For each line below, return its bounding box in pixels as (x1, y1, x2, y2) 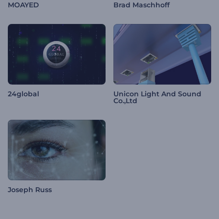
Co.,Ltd (113, 96, 137, 106)
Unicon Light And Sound (113, 89, 201, 99)
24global (8, 89, 39, 99)
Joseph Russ (8, 185, 52, 195)
